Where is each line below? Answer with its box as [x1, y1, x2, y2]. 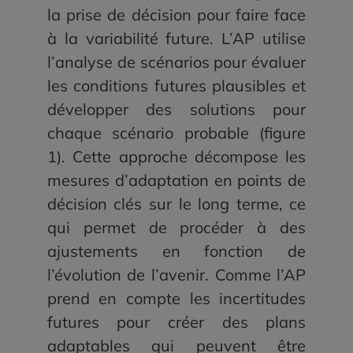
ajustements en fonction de [46, 241, 307, 262]
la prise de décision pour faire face [46, 5, 307, 25]
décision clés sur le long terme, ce [46, 194, 307, 214]
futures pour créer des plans [46, 312, 307, 333]
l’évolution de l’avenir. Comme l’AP [46, 265, 307, 285]
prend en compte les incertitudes [46, 288, 307, 309]
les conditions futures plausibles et [46, 76, 307, 96]
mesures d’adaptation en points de [46, 170, 307, 191]
